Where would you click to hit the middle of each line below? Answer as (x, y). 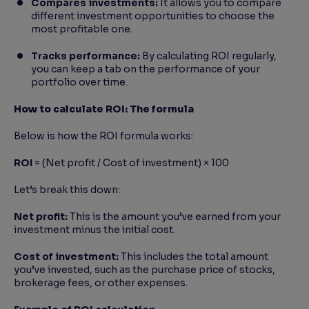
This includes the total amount (193, 257)
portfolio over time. (81, 82)
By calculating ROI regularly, (208, 56)
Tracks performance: (86, 56)
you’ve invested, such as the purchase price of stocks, (144, 270)
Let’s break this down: (69, 190)
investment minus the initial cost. (97, 230)
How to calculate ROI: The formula (104, 109)
